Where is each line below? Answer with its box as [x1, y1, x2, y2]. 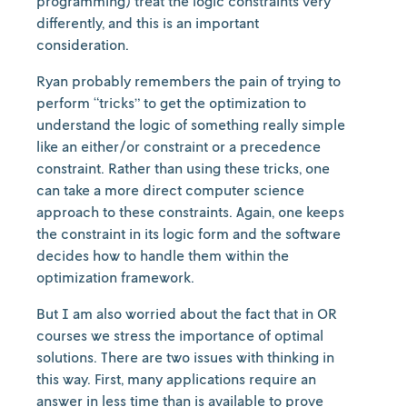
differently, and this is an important [36, 14, 259, 32]
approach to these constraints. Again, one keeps [36, 203, 344, 221]
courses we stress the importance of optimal [36, 326, 323, 344]
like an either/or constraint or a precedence [36, 137, 321, 155]
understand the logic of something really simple [36, 115, 345, 134]
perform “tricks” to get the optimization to [36, 94, 306, 112]
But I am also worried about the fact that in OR [36, 304, 337, 323]
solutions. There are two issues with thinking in [36, 348, 334, 366]
